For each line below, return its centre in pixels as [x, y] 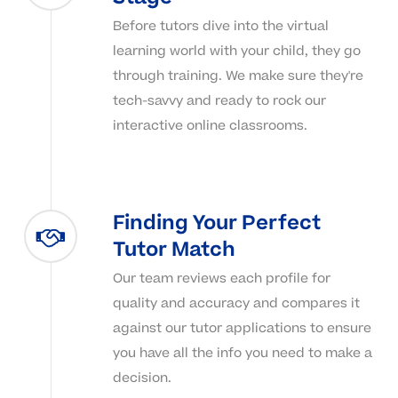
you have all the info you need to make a [242, 353]
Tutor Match [174, 249]
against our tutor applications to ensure [242, 328]
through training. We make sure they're [238, 76]
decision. [142, 378]
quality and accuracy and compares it [236, 303]
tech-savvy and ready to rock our [219, 100]
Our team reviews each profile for [221, 278]
